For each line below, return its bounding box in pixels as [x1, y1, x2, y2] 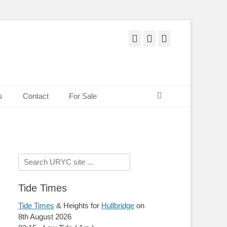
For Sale [69, 92, 97, 100]
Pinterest [167, 33, 204, 44]
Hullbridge [101, 201, 134, 210]
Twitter [153, 33, 182, 44]
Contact [23, 92, 49, 100]
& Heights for [54, 201, 101, 210]
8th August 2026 [18, 212, 71, 221]
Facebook [138, 33, 177, 44]
